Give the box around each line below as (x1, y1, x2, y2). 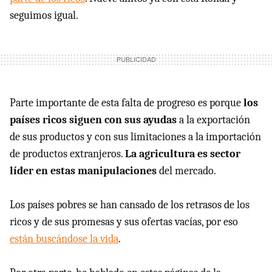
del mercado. (157, 165, 216, 177)
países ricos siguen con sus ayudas (10, 114, 177, 126)
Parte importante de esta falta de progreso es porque (10, 97, 243, 109)
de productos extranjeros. (10, 148, 125, 160)
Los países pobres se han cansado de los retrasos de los (10, 199, 250, 211)
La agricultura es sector (125, 148, 240, 160)
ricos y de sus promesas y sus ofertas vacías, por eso (10, 216, 238, 228)
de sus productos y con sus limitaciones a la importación (10, 131, 261, 143)
